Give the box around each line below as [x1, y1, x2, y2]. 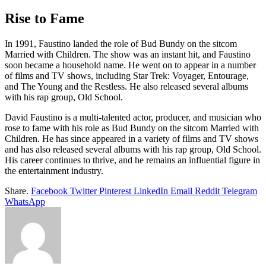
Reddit [195, 185, 220, 196]
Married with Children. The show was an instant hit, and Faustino [5, 49, 251, 59]
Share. [5, 185, 28, 196]
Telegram [222, 185, 257, 196]
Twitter [70, 185, 97, 196]
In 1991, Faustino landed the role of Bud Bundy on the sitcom [5, 38, 237, 49]
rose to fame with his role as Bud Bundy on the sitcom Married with [5, 122, 259, 133]
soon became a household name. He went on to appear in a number [5, 59, 256, 70]
